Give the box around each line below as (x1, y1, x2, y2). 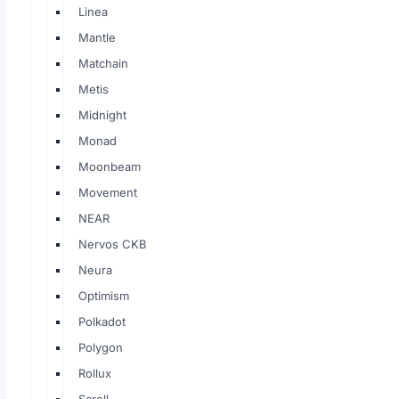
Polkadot (78, 314, 126, 329)
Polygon (78, 340, 123, 354)
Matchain (78, 56, 128, 70)
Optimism (78, 289, 129, 303)
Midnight (78, 108, 126, 122)
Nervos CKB (78, 237, 147, 251)
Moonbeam (78, 159, 141, 174)
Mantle (78, 30, 116, 45)
